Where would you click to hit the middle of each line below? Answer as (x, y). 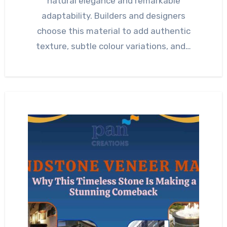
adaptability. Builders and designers (113, 15)
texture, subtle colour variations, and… (113, 46)
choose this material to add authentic (113, 31)
